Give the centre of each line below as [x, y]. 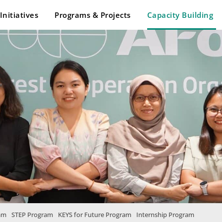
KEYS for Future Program [95, 215]
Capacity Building [180, 15]
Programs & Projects [93, 15]
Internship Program [165, 215]
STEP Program [32, 215]
